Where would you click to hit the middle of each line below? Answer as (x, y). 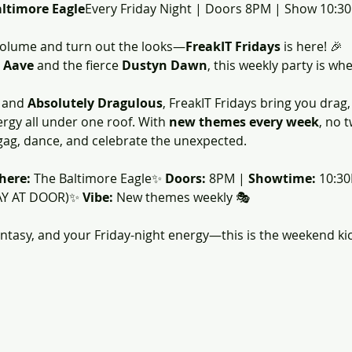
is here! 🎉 (311, 46)
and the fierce (79, 65)
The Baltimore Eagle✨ (97, 178)
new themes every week (244, 122)
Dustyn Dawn (164, 65)
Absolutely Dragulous (95, 103)
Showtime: (282, 178)
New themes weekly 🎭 (181, 197)
